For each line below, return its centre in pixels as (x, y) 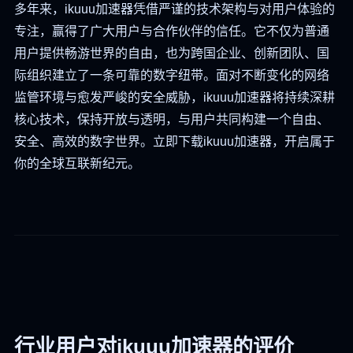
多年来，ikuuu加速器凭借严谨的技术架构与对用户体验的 (175, 9)
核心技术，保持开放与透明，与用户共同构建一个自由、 (172, 120)
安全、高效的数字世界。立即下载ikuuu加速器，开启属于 (175, 142)
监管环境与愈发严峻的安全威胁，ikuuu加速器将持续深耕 (175, 98)
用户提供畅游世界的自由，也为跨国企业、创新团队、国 (172, 54)
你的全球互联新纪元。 (77, 164)
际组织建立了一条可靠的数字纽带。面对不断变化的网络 (172, 76)
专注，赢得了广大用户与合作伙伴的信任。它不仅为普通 (172, 32)
